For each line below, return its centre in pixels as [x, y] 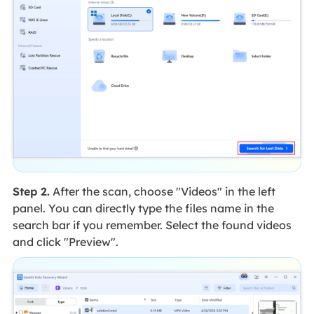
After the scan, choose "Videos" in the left [162, 192]
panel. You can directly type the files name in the [143, 209]
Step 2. [31, 192]
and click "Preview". [65, 242]
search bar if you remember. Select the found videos [152, 225]
